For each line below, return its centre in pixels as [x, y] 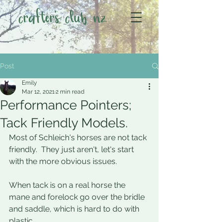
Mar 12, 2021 [38, 92]
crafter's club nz [62, 19]
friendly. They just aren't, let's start [72, 149]
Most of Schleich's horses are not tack [79, 138]
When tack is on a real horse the [68, 185]
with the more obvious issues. [64, 161]
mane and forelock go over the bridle [78, 197]
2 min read [70, 92]
